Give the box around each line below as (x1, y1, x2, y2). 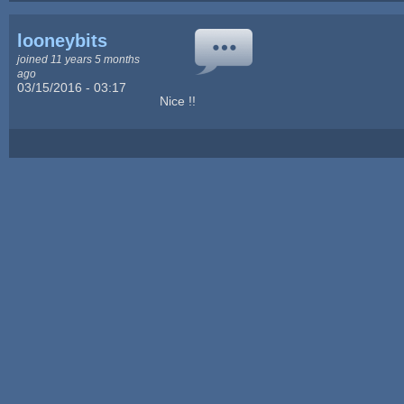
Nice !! (160, 93, 197, 108)
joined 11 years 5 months (17, 52, 141, 65)
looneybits (17, 30, 108, 50)
